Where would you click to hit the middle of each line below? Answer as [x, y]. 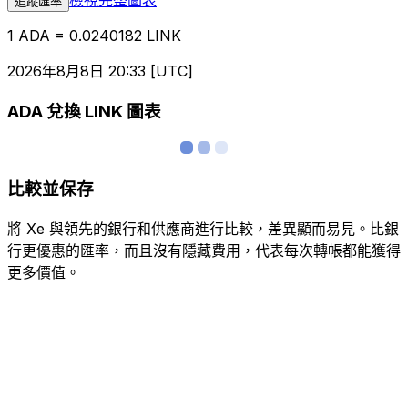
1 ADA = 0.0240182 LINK [94, 35]
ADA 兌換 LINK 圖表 [84, 112]
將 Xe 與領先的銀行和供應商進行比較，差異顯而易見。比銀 [203, 228]
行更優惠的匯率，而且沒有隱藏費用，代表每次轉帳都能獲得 [204, 250]
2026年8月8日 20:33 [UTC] [100, 71]
